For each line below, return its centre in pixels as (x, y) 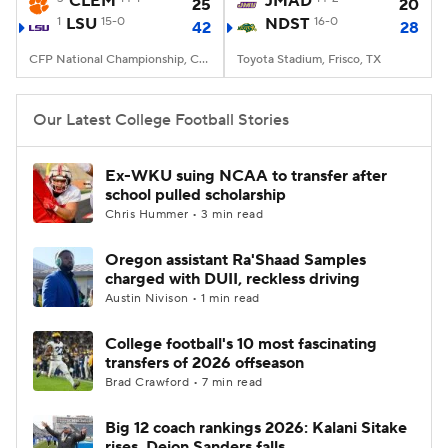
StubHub (243, 92)
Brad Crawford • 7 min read (184, 382)
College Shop (117, 92)
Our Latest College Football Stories (161, 120)
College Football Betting (156, 42)
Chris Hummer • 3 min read (184, 214)
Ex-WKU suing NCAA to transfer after (246, 176)
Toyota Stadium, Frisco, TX (309, 59)
